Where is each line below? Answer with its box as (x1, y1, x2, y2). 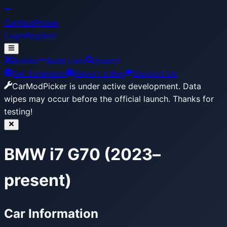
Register (25, 30, 57, 41)
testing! (4, 106, 32, 117)
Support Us (133, 68, 177, 79)
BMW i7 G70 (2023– (4, 144, 161, 165)
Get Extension (12, 68, 66, 79)
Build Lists (47, 56, 86, 66)
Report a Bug (74, 68, 125, 79)
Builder (12, 56, 39, 66)
